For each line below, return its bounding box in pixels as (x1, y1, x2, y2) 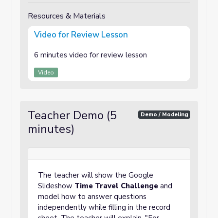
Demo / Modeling (140, 110, 188, 118)
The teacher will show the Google (38, 170, 153, 180)
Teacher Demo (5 (28, 108, 117, 123)
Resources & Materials (28, 11, 106, 21)
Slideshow (38, 181, 74, 191)
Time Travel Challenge (74, 181, 158, 191)
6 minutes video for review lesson (34, 50, 149, 60)
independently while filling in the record (38, 202, 170, 212)
